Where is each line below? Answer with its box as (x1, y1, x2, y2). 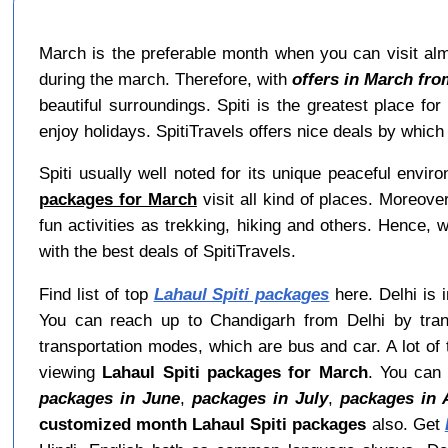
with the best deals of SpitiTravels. (38, 241, 296, 262)
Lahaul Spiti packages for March (102, 361, 368, 382)
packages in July (192, 387, 329, 408)
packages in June (38, 387, 181, 408)
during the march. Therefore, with (38, 69, 293, 90)
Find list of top (38, 283, 154, 304)
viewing (38, 361, 103, 382)
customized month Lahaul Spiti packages (38, 413, 367, 434)
